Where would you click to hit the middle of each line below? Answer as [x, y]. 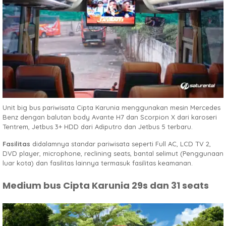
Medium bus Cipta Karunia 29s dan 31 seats [106, 185]
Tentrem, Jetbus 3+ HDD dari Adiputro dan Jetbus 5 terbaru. [98, 126]
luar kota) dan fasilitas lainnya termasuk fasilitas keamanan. [98, 163]
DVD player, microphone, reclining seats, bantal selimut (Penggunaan [113, 153]
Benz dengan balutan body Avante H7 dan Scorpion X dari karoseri [110, 117]
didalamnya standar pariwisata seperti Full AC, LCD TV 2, [121, 144]
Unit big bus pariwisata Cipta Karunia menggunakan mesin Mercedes [111, 107]
